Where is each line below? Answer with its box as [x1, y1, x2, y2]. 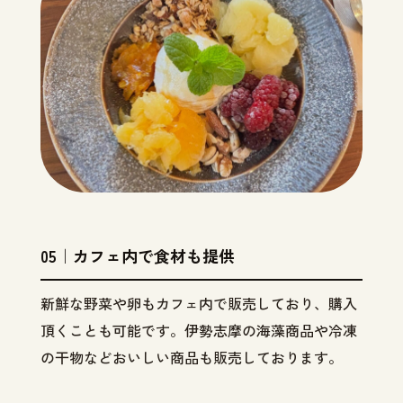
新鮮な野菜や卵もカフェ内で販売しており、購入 [40, 292, 357, 315]
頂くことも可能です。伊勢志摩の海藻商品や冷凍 [40, 319, 357, 342]
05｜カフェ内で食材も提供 [40, 244, 235, 268]
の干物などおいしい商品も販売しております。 [40, 346, 343, 369]
